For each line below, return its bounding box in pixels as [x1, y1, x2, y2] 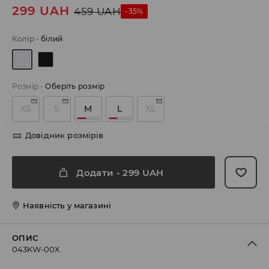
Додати [76, 166, 114, 178]
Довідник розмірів [25, 130, 104, 141]
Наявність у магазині [23, 201, 111, 211]
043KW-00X [12, 244, 61, 255]
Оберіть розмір [45, 82, 105, 91]
